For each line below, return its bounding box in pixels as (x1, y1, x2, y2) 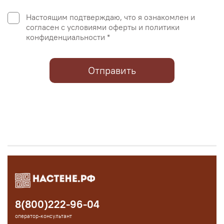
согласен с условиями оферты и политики (25, 21, 179, 32)
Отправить (88, 63, 136, 76)
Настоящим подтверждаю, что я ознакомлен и (25, 11, 195, 22)
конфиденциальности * (25, 31, 110, 42)
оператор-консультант (15, 212, 72, 220)
